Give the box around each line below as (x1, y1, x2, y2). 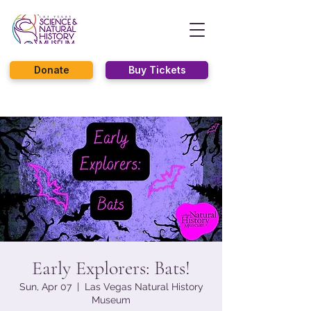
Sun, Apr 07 (19, 281, 72, 292)
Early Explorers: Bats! (32, 256, 190, 280)
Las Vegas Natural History (84, 281, 203, 292)
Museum (92, 294, 131, 305)
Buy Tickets (128, 64, 186, 76)
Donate (33, 64, 69, 76)
